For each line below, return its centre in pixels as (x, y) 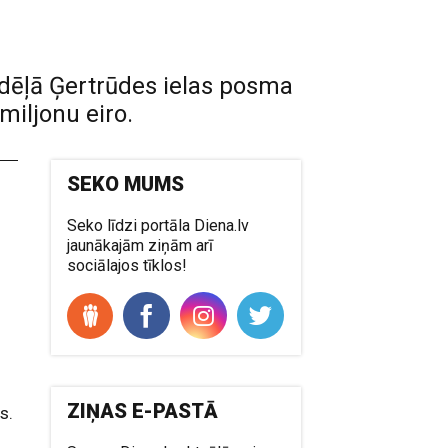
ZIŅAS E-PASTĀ (143, 411)
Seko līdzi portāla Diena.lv (158, 225)
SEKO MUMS (126, 184)
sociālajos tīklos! (127, 265)
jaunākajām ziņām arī (140, 245)
